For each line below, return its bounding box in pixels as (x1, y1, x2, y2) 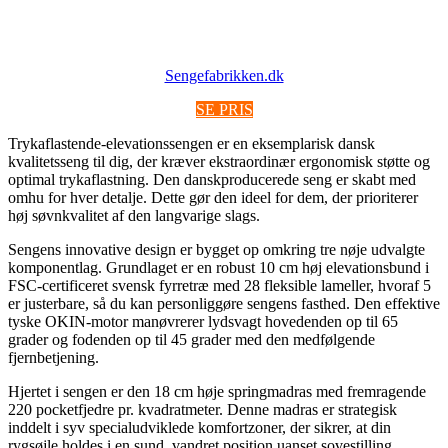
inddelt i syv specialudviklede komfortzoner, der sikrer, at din (8, 418, 391, 436)
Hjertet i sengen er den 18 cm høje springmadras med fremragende (8, 382, 426, 400)
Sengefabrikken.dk (164, 66, 284, 84)
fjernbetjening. (8, 348, 99, 366)
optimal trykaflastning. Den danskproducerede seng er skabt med (8, 170, 416, 188)
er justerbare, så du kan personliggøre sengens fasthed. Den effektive (8, 294, 440, 312)
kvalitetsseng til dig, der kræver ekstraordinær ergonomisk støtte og (8, 152, 430, 170)
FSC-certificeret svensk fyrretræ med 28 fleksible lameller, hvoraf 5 (8, 276, 431, 294)
